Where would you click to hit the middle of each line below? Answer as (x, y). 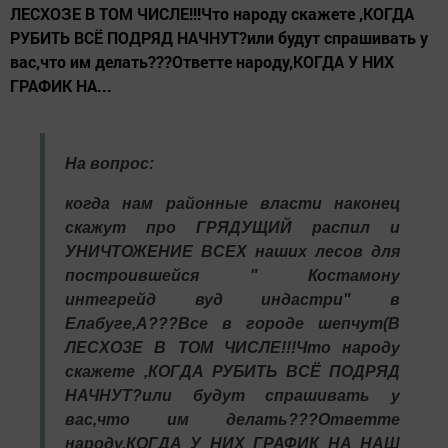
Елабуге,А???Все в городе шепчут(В (232, 324)
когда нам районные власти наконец (232, 204)
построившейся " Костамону (232, 276)
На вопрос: (109, 164)
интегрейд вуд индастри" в (232, 300)
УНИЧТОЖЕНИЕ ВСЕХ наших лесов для (232, 252)
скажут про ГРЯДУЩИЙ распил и (232, 228)
